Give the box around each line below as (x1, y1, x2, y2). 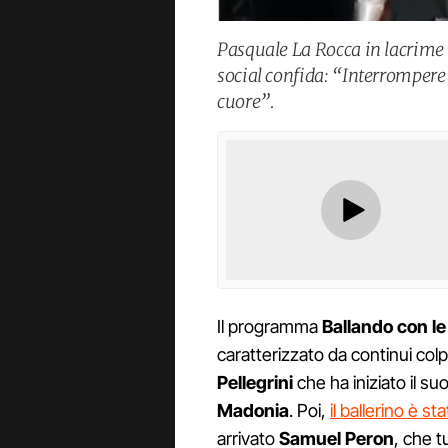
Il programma (217, 316, 322, 338)
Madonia (217, 400, 289, 422)
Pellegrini (217, 372, 293, 394)
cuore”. (217, 89, 275, 113)
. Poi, (289, 400, 330, 422)
